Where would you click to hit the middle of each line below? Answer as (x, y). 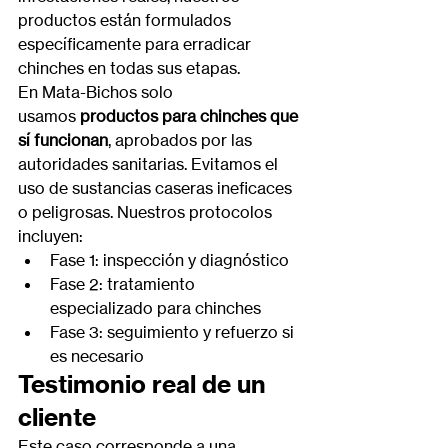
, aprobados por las (182, 140)
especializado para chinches (155, 308)
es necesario (97, 356)
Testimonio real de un (145, 384)
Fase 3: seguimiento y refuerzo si (174, 332)
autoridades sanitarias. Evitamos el (150, 164)
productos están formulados (126, 20)
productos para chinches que (191, 116)
